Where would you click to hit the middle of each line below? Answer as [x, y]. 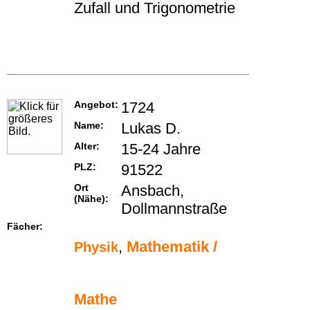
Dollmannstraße [174, 209]
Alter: [87, 146]
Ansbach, [153, 191]
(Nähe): [91, 199]
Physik [96, 247]
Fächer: [25, 227]
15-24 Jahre [161, 149]
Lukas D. [151, 129]
